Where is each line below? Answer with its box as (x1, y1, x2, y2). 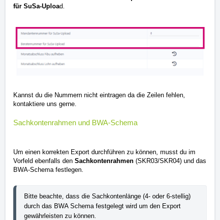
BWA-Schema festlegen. (13, 165, 83, 173)
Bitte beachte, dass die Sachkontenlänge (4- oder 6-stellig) (24, 192, 191, 200)
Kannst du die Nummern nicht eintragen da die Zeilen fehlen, (13, 91, 185, 99)
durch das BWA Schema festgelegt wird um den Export (24, 202, 181, 210)
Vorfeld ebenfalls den (13, 157, 75, 165)
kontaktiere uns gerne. (13, 100, 77, 108)
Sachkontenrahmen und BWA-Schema (13, 118, 137, 127)
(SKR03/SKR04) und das (136, 157, 206, 165)
